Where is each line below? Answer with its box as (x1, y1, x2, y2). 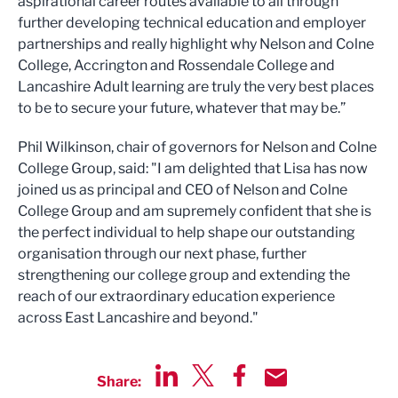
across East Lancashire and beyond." (18, 309, 259, 327)
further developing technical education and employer (18, 14, 366, 32)
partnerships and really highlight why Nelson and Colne (18, 36, 374, 53)
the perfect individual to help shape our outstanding (18, 224, 355, 242)
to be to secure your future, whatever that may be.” (18, 99, 346, 117)
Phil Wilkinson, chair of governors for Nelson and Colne (18, 139, 377, 156)
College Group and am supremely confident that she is (18, 203, 371, 220)
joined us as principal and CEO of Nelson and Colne (18, 181, 347, 199)
